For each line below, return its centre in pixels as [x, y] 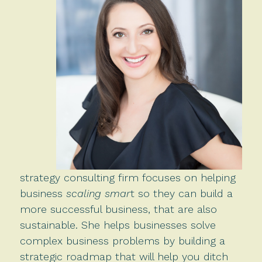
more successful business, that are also [118, 209]
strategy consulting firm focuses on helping [127, 177]
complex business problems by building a [122, 240]
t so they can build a [181, 193]
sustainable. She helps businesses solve [118, 225]
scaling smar [98, 193]
